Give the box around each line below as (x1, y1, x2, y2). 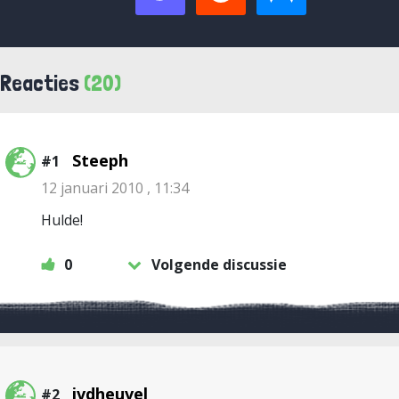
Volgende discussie (151, 255, 287, 274)
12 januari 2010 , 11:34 (41, 178, 189, 198)
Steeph (72, 150, 128, 171)
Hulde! (41, 210, 83, 230)
